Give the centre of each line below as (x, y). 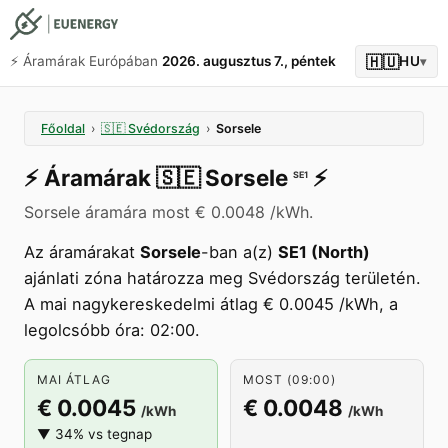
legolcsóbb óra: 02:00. (112, 330)
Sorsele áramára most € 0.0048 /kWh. (168, 212)
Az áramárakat (82, 252)
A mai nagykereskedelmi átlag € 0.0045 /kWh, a (211, 304)
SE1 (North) (324, 252)
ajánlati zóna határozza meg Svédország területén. (222, 278)
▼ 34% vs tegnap (94, 434)
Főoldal (63, 128)
